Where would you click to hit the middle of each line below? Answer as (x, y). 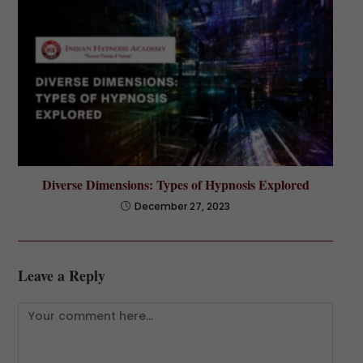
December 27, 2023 (182, 207)
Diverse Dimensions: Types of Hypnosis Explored (175, 185)
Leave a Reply (61, 276)
